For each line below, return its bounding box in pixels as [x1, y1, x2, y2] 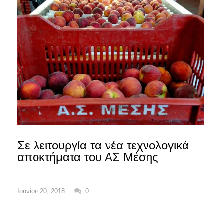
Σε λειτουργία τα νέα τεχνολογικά [17, 139, 189, 152]
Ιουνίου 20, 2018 [17, 187, 65, 195]
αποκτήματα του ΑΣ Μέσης [17, 150, 158, 164]
